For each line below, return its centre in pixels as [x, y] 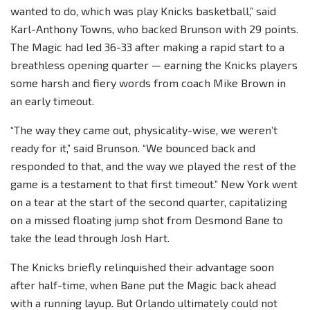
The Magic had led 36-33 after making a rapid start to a [147, 47]
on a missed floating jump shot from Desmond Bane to [147, 220]
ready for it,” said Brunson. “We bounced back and [133, 148]
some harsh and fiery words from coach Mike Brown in [148, 83]
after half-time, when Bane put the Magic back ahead [143, 285]
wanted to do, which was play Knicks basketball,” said [143, 11]
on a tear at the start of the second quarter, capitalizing [149, 202]
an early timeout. [52, 101]
